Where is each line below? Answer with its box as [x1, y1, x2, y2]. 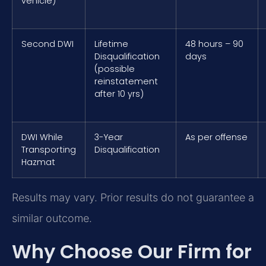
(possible [94, 63, 135, 75]
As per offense [185, 131, 248, 144]
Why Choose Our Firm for [12, 237, 252, 265]
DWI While [21, 131, 63, 144]
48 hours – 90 [185, 38, 243, 50]
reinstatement [94, 75, 158, 88]
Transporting [21, 144, 76, 156]
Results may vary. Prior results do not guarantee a [12, 191, 254, 204]
